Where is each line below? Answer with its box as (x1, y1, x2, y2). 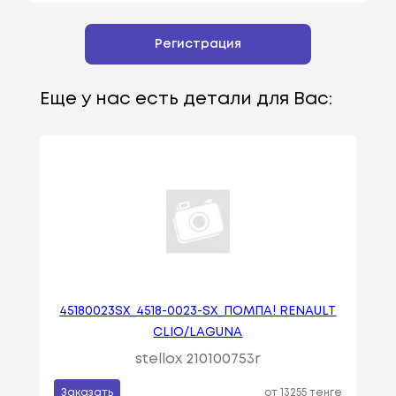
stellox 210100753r (134, 353, 261, 367)
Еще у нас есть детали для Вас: (39, 91, 332, 109)
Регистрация (155, 39, 241, 50)
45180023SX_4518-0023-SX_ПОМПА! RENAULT (59, 306, 337, 317)
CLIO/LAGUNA (153, 327, 243, 339)
